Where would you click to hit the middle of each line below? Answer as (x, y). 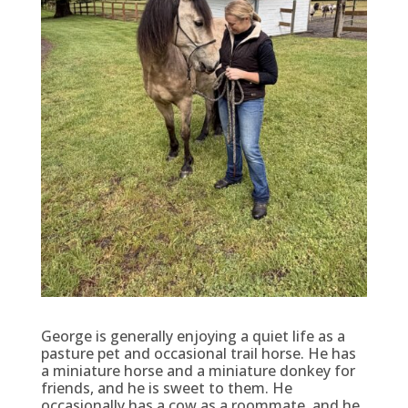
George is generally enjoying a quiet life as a (193, 336)
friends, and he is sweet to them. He (166, 388)
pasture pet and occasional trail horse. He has (198, 353)
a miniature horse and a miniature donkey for (198, 370)
